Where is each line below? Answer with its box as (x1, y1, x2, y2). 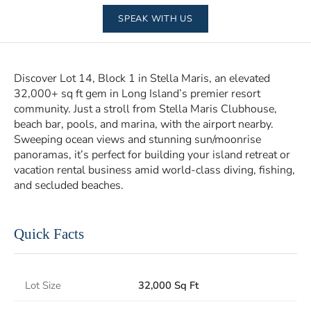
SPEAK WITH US (118, 12, 193, 25)
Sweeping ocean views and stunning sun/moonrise (14, 132, 261, 147)
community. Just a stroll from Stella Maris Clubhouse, (14, 101, 277, 117)
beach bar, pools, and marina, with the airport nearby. (14, 117, 274, 132)
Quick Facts (14, 226, 84, 242)
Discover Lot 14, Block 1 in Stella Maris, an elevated (14, 71, 270, 86)
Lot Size (25, 278, 61, 292)
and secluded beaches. (14, 178, 124, 193)
